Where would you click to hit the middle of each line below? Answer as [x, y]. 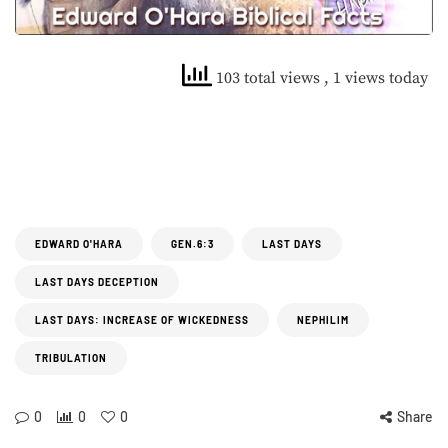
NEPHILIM [323, 320]
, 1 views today [376, 78]
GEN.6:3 [192, 244]
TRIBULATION [71, 358]
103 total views [268, 78]
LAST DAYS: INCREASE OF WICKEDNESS [142, 320]
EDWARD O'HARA [79, 244]
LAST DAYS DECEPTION [97, 282]
